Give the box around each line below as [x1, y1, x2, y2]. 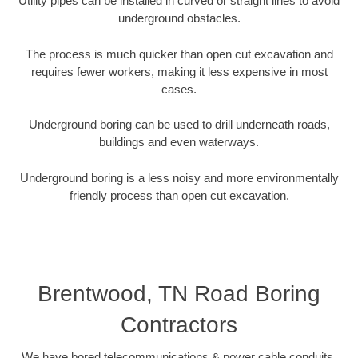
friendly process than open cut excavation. [69, 188, 289, 202]
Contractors [121, 312, 237, 338]
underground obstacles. [117, 11, 241, 26]
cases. [161, 82, 197, 96]
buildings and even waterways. [99, 135, 259, 149]
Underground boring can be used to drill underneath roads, [28, 117, 330, 132]
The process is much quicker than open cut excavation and [25, 46, 333, 61]
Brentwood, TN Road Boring [38, 281, 320, 307]
